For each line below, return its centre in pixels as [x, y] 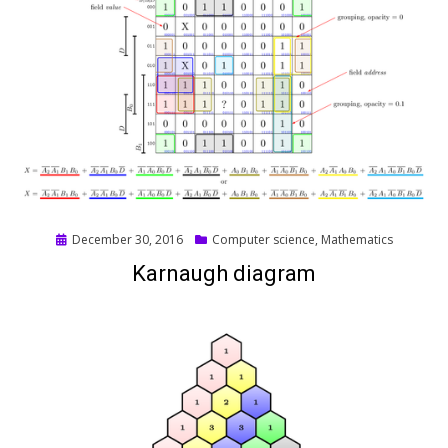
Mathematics [356, 240]
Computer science [263, 240]
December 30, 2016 [127, 240]
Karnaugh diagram [224, 274]
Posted [74, 239]
